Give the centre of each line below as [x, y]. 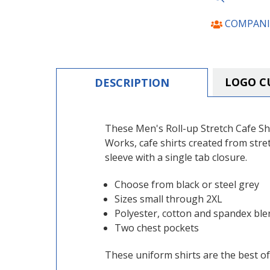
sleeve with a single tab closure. [176, 158]
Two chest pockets [157, 228]
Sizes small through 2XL [169, 199]
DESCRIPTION [132, 83]
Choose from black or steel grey [187, 185]
